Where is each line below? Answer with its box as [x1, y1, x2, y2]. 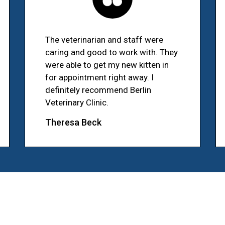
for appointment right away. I [45, 72, 154, 83]
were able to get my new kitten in [45, 60, 169, 70]
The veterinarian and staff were [45, 35, 163, 45]
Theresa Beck [45, 117, 101, 128]
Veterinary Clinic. [45, 97, 108, 108]
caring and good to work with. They [45, 47, 178, 58]
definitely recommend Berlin [45, 85, 151, 95]
